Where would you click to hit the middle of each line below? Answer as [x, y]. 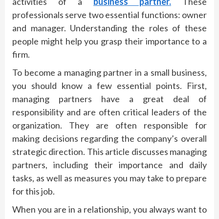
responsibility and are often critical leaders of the [109, 112]
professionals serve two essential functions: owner [109, 14]
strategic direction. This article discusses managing [109, 151]
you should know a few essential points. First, [109, 85]
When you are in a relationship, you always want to [109, 209]
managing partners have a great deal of [109, 99]
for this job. [33, 191]
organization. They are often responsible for [109, 125]
